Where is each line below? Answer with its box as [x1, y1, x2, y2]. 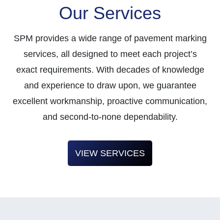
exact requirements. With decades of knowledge [16, 65, 204, 75]
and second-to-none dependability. [42, 112, 178, 122]
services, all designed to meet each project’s [23, 49, 197, 59]
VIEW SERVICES [75, 148, 145, 158]
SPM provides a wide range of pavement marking [13, 33, 207, 43]
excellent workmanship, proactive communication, [13, 96, 207, 106]
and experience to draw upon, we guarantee [24, 81, 196, 90]
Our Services [59, 3, 161, 23]
